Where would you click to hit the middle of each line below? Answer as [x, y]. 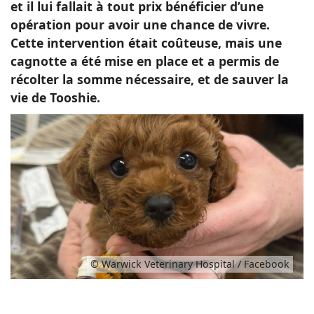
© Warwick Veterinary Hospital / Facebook [190, 264]
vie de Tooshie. [55, 97]
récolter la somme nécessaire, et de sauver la [150, 79]
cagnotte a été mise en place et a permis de [145, 61]
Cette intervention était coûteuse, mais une [146, 43]
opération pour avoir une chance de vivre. [140, 25]
